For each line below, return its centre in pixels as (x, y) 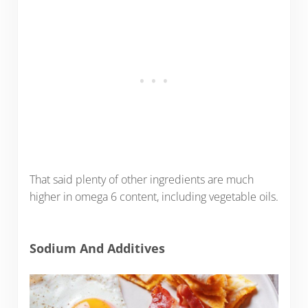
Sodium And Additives (97, 249)
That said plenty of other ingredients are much (141, 179)
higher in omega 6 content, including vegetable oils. (154, 197)
